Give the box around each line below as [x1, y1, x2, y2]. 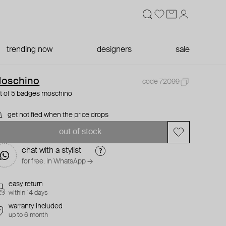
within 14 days [9, 190, 48, 196]
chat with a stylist [22, 147, 82, 155]
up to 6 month [9, 212, 48, 218]
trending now [7, 46, 53, 54]
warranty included [9, 203, 63, 210]
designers [96, 46, 132, 54]
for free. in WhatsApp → [22, 158, 93, 165]
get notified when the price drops [8, 111, 109, 119]
